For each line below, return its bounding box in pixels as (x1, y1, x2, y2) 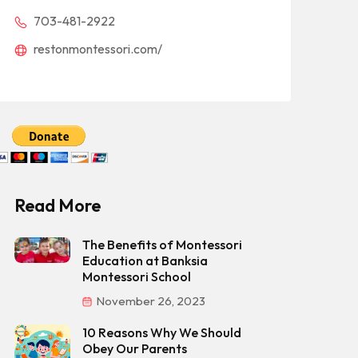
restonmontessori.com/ (31, 41, 162, 57)
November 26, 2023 (93, 293, 205, 308)
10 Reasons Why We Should (82, 324, 241, 340)
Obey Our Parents (82, 340, 187, 356)
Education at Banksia (82, 253, 208, 268)
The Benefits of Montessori (82, 237, 242, 253)
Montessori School (82, 268, 191, 284)
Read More (14, 194, 101, 217)
